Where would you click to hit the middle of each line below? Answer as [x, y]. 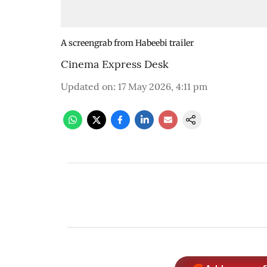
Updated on [87, 86]
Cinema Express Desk [115, 64]
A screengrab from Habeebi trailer [127, 43]
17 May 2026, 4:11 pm [163, 86]
